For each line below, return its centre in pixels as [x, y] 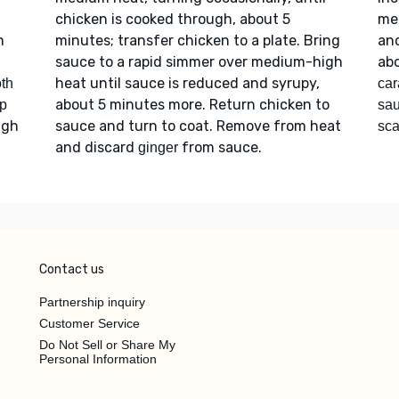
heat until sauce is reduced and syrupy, [187, 83]
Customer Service [90, 323]
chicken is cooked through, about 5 [172, 19]
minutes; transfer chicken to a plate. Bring [197, 40]
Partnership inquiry [92, 301]
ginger [158, 147]
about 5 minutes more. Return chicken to [192, 104]
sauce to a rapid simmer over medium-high [199, 61]
